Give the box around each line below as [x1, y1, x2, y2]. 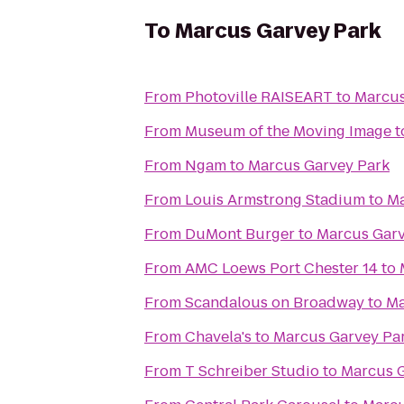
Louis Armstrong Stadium [185, 189, 365, 210]
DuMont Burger [185, 224, 295, 244]
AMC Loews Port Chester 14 [185, 258, 378, 279]
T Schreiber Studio [185, 361, 319, 381]
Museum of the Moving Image [185, 121, 391, 142]
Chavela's [185, 326, 252, 347]
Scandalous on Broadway [185, 292, 364, 313]
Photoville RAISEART [261, 87, 333, 107]
